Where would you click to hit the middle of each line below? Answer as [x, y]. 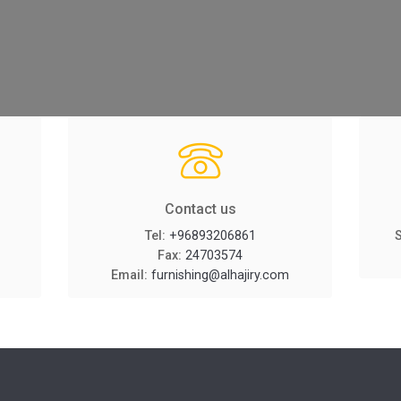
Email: [132, 275]
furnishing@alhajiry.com [221, 275]
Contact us [200, 209]
